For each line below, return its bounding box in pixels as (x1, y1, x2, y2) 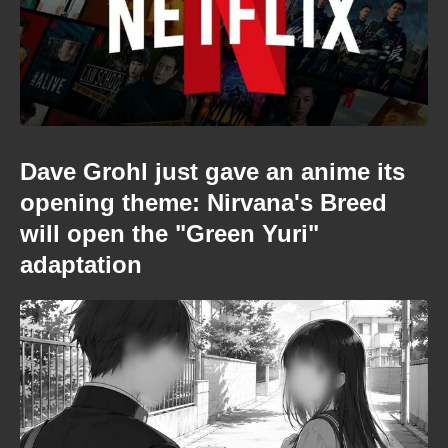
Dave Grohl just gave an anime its (20, 157, 405, 185)
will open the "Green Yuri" (20, 219, 319, 247)
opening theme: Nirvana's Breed (20, 188, 387, 216)
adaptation (20, 250, 142, 278)
